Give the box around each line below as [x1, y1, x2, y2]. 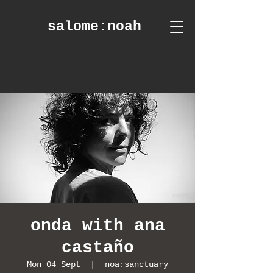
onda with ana [30, 216, 165, 235]
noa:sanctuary [105, 260, 168, 269]
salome [48, 19, 99, 35]
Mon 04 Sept [27, 260, 80, 269]
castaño [61, 238, 134, 257]
